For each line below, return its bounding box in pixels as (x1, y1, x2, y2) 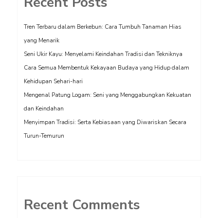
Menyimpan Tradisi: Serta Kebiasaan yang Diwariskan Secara (24, 118, 186, 126)
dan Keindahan (24, 105, 64, 112)
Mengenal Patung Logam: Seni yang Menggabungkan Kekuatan (24, 91, 191, 99)
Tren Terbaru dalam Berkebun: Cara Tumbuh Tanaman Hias (24, 23, 182, 31)
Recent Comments (24, 196, 140, 214)
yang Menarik (24, 36, 59, 44)
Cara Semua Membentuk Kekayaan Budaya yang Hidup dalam (24, 64, 189, 72)
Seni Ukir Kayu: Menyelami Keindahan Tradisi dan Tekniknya (24, 50, 182, 58)
